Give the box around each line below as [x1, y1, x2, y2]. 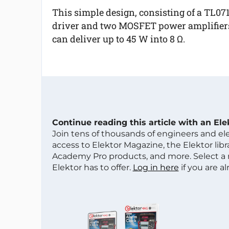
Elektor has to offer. [52, 163, 133, 172]
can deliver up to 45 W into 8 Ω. [52, 33, 185, 45]
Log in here [132, 163, 179, 172]
